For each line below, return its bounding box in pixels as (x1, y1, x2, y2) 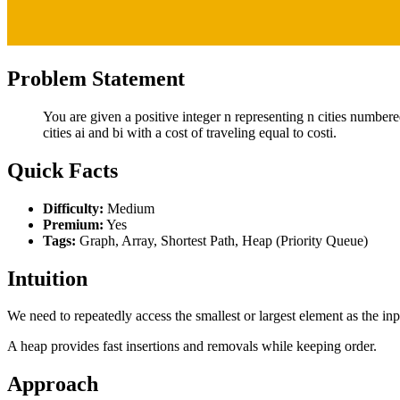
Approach (7, 372, 98, 396)
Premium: (43, 216, 104, 232)
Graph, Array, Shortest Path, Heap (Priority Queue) (76, 232, 368, 248)
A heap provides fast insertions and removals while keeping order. (7, 338, 377, 354)
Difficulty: (43, 200, 104, 216)
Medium (104, 200, 154, 216)
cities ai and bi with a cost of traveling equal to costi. (43, 124, 337, 140)
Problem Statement (7, 66, 185, 90)
